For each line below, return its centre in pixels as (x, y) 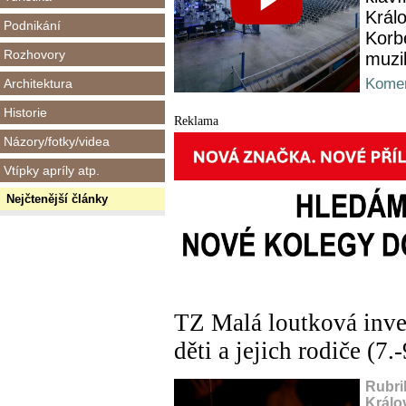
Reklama (196, 121)
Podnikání (32, 25)
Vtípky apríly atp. (52, 170)
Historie (25, 112)
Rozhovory (34, 54)
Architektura (38, 83)
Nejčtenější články (57, 199)
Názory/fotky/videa (57, 141)
